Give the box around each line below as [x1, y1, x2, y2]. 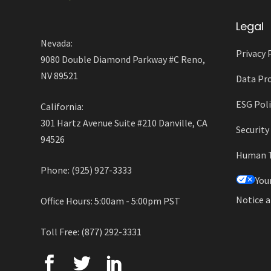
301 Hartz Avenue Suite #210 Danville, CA [41, 117, 208, 129]
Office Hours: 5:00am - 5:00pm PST [41, 195, 181, 207]
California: [41, 100, 84, 113]
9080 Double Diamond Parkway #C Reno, [41, 53, 206, 66]
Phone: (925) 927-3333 [41, 164, 132, 177]
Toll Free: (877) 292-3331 [41, 226, 142, 238]
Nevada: [41, 37, 73, 50]
